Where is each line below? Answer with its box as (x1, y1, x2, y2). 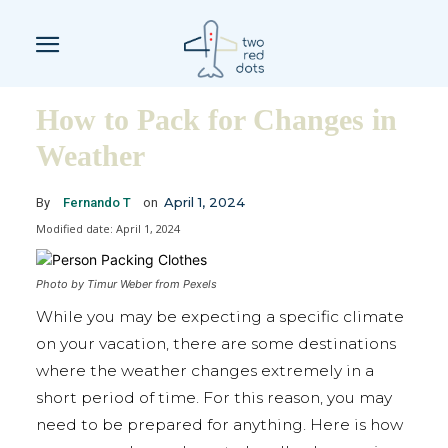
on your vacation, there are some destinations (36, 334, 396, 354)
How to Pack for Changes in (36, 102, 397, 136)
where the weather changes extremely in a (36, 361, 374, 381)
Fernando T (63, 194, 131, 210)
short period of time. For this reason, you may (36, 388, 392, 408)
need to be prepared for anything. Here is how (36, 415, 403, 435)
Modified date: (36, 220, 113, 236)
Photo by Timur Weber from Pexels (36, 277, 217, 292)
